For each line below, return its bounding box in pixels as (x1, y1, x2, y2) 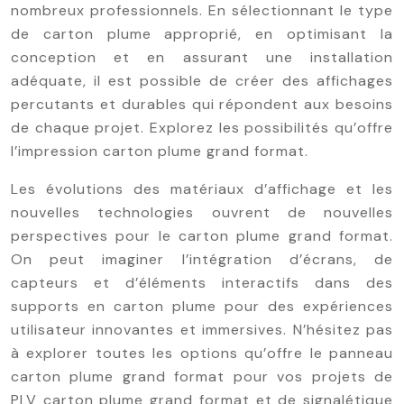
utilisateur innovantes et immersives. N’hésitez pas (11, 320, 393, 339)
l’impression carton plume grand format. (11, 142, 308, 161)
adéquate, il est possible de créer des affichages (11, 71, 393, 90)
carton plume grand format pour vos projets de (11, 367, 393, 386)
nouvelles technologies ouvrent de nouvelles (11, 203, 393, 222)
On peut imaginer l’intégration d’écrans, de (11, 250, 393, 269)
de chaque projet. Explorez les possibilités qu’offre (11, 118, 393, 137)
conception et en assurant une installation (11, 48, 393, 67)
